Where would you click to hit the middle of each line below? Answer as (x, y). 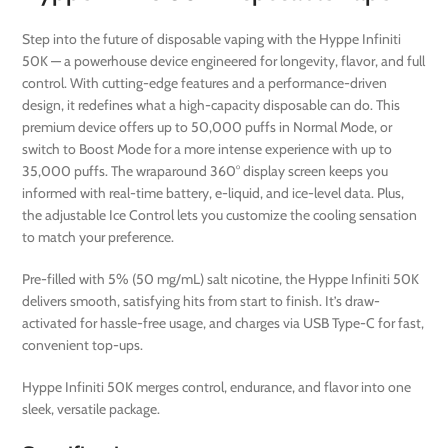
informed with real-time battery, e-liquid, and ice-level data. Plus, (213, 193)
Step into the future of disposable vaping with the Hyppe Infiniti (212, 39)
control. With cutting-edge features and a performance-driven (205, 83)
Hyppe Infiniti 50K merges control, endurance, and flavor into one (217, 387)
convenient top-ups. (83, 345)
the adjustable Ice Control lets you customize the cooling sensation (220, 215)
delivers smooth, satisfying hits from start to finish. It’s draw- (201, 301)
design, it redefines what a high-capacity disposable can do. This (211, 105)
